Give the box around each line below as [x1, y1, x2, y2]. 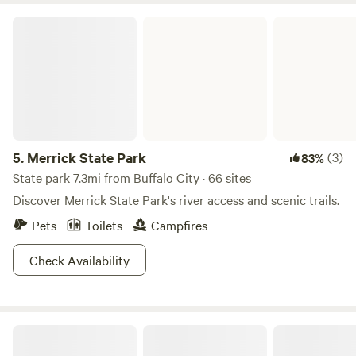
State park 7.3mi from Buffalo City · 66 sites [13, 168, 251, 186]
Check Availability [29, 251, 130, 269]
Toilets [85, 216, 122, 234]
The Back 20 [12, 323, 74, 339]
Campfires [151, 216, 207, 234]
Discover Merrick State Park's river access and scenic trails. [13, 191, 339, 208]
